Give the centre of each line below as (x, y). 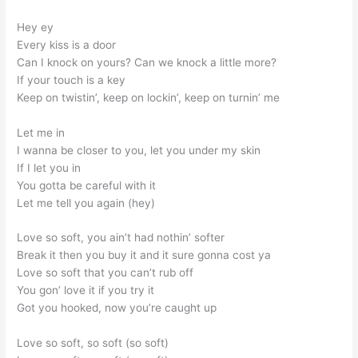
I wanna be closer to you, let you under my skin (139, 150)
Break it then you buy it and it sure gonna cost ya (144, 255)
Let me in (41, 132)
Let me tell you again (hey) (86, 203)
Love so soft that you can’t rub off (105, 273)
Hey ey (36, 27)
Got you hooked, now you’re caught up (117, 308)
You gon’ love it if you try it (86, 290)
